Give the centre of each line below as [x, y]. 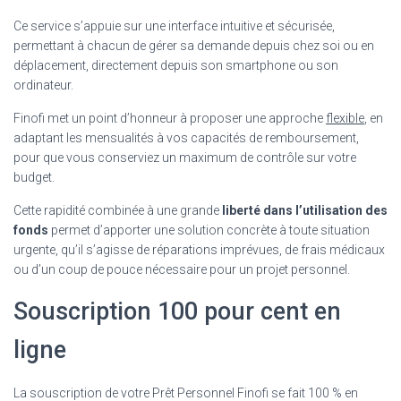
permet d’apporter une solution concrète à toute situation [209, 230]
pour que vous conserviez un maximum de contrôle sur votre [185, 157]
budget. [34, 177]
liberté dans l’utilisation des [305, 210]
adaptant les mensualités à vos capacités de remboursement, [186, 137]
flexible [345, 118]
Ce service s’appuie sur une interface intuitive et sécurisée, [174, 26]
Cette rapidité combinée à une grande [118, 210]
